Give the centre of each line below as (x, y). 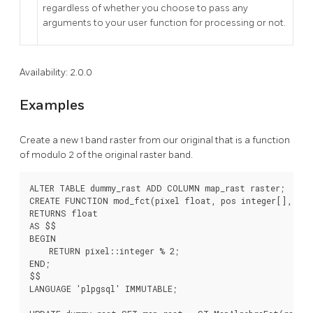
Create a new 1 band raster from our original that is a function (155, 140)
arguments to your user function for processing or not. (164, 22)
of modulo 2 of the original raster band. (106, 154)
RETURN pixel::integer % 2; (104, 250)
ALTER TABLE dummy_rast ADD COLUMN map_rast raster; (157, 188)
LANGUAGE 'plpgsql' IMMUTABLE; (103, 288)
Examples (52, 106)
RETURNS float (64, 213)
